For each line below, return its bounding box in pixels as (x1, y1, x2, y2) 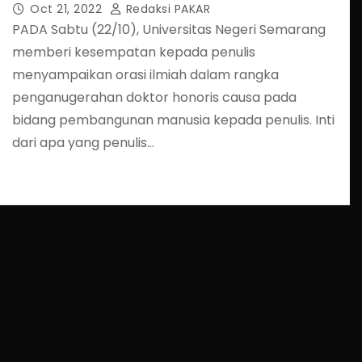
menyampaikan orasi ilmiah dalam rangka (12, 65, 279, 84)
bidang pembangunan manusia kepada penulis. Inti (12, 110, 335, 129)
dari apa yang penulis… (12, 133, 154, 152)
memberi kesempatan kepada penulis (12, 42, 255, 61)
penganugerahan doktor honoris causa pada (12, 87, 297, 107)
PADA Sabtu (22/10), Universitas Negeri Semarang (12, 19, 326, 39)
